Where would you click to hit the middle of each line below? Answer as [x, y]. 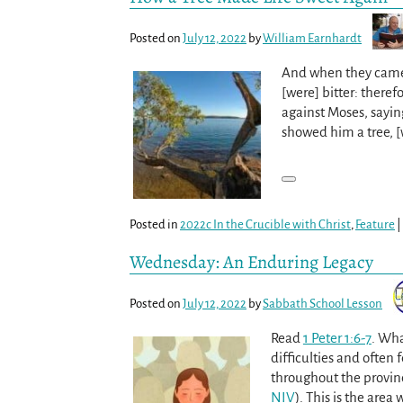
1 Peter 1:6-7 [337, 337]
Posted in [154, 225]
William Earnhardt [312, 38]
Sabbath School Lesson [322, 303]
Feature [375, 225]
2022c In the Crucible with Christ [265, 225]
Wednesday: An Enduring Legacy [251, 261]
